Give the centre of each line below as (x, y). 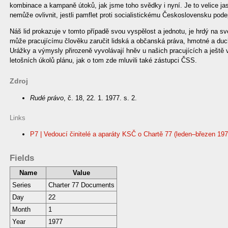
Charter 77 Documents (81, 185)
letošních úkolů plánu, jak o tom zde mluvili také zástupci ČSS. (103, 60)
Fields (22, 158)
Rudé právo (47, 98)
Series (21, 185)
